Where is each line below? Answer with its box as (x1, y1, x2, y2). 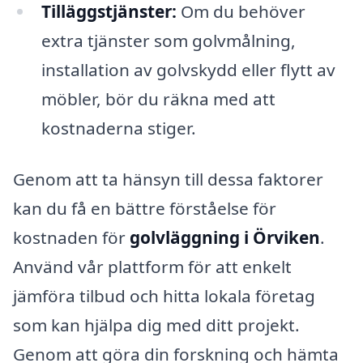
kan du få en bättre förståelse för (13, 197, 276, 220)
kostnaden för (13, 226, 130, 250)
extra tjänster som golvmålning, (41, 28, 296, 52)
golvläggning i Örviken (130, 226, 320, 250)
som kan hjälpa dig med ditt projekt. (13, 314, 300, 337)
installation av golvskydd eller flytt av (41, 58, 335, 81)
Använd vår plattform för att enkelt (13, 255, 292, 279)
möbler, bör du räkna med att (41, 87, 275, 110)
